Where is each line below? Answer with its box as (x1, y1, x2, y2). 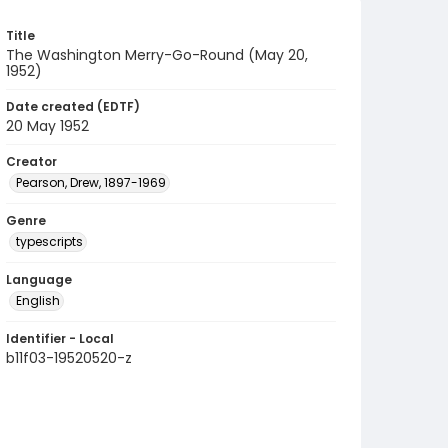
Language (6, 271, 72, 288)
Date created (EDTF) (6, 98, 140, 115)
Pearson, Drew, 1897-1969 (16, 174, 166, 191)
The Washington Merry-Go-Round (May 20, (6, 45, 308, 65)
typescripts (16, 233, 83, 250)
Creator (6, 153, 57, 170)
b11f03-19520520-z (6, 348, 132, 368)
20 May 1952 (6, 116, 89, 136)
